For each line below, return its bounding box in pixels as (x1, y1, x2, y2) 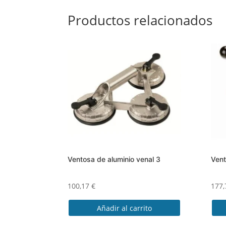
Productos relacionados (68, 11, 213, 29)
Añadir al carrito (97, 203, 152, 213)
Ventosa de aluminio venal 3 (68, 155, 161, 164)
